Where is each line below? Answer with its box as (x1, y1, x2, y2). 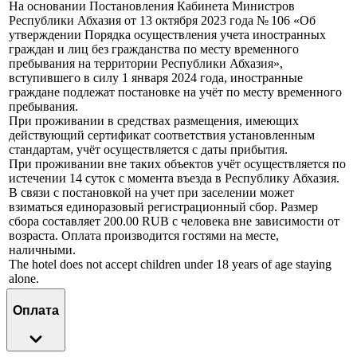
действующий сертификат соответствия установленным (9, 128, 315, 143)
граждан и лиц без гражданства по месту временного (9, 42, 299, 57)
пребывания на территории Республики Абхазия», (9, 57, 283, 71)
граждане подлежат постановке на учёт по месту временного (9, 85, 342, 100)
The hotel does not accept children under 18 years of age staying (9, 257, 331, 272)
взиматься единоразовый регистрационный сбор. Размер (9, 200, 318, 214)
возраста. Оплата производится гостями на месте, (9, 229, 279, 243)
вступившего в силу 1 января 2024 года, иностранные (9, 71, 303, 85)
